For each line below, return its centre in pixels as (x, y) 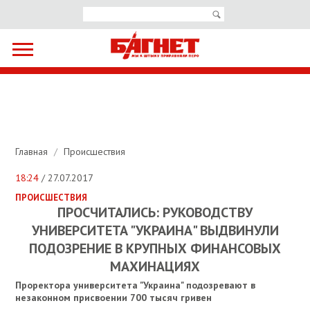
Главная (33, 152)
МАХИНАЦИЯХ (155, 267)
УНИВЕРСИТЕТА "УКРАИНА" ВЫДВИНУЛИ (155, 231)
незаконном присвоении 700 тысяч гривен (114, 298)
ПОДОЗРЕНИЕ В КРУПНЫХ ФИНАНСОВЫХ (155, 249)
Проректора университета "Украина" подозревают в (136, 285)
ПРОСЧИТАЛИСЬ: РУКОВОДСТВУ (155, 213)
